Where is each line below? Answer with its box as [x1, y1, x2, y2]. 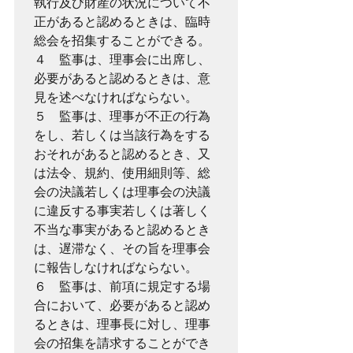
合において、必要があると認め [34, 298, 210, 313]
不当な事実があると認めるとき [34, 222, 210, 237]
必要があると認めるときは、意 [34, 71, 210, 86]
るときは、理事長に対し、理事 [34, 317, 210, 332]
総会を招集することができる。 [34, 33, 210, 48]
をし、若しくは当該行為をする [34, 128, 210, 143]
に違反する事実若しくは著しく [34, 203, 210, 218]
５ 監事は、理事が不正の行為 [34, 109, 210, 124]
